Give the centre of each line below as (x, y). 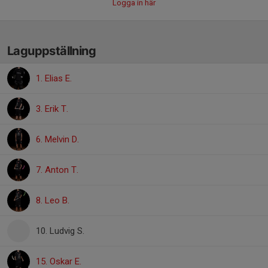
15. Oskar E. (59, 261)
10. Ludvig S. (60, 231)
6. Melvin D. (57, 139)
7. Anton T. (57, 170)
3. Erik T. (52, 109)
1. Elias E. (54, 78)
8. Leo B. (53, 200)
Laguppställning (51, 51)
